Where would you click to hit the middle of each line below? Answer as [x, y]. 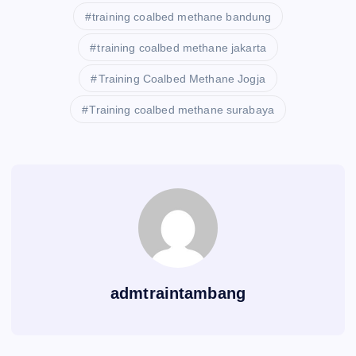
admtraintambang [178, 293]
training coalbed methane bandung [182, 16]
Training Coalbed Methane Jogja [182, 78]
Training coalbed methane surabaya [182, 109]
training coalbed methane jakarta [182, 47]
